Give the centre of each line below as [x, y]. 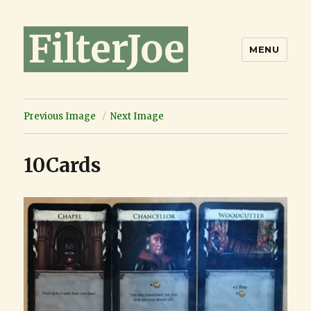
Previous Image [60, 116]
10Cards [62, 165]
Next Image [137, 116]
